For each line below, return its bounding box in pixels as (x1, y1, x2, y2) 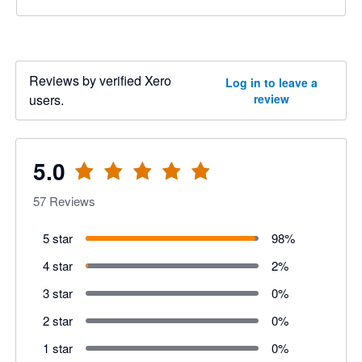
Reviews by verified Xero (29, 71, 171, 90)
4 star (42, 257, 73, 274)
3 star (42, 284, 73, 301)
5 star (42, 229, 73, 246)
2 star (42, 312, 73, 329)
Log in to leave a (225, 74, 318, 90)
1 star (42, 339, 73, 356)
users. (29, 90, 64, 109)
